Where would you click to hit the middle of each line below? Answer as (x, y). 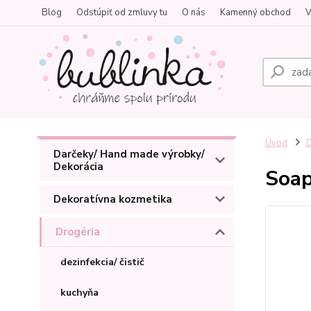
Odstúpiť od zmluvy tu (122, 12)
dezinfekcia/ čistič (102, 262)
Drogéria (78, 232)
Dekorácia (78, 167)
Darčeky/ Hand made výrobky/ (129, 154)
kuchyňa (79, 293)
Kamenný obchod (255, 12)
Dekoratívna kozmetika (113, 199)
